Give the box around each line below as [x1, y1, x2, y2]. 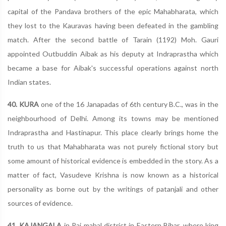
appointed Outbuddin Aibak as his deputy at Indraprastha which [8, 49, 218, 58]
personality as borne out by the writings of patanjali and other [8, 185, 218, 193]
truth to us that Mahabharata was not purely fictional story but [8, 142, 218, 151]
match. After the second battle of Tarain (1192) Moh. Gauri [8, 35, 218, 44]
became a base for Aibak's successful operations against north [8, 64, 218, 72]
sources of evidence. [8, 199, 73, 207]
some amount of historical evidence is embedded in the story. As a [8, 156, 218, 165]
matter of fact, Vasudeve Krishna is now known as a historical [8, 171, 218, 179]
